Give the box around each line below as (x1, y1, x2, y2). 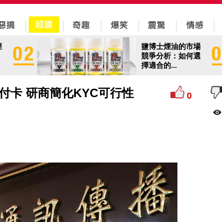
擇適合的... (141, 61, 177, 69)
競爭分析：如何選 (141, 52, 201, 60)
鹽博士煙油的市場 (141, 42, 201, 51)
